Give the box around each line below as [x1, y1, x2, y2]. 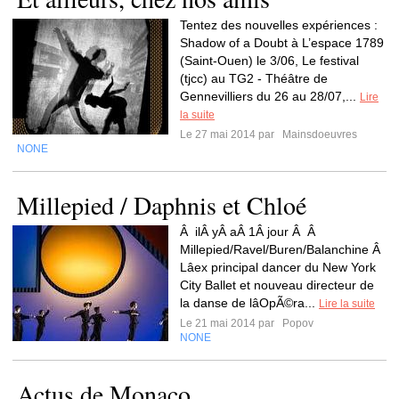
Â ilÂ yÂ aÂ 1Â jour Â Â [180, 224, 319, 239]
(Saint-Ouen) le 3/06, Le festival [180, 53, 359, 68]
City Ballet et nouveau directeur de [180, 278, 374, 292]
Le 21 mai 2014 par [180, 317, 280, 330]
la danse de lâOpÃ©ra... [180, 296, 319, 310]
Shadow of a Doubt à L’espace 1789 [180, 36, 384, 50]
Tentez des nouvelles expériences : [180, 18, 378, 32]
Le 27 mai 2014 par [180, 128, 280, 141]
